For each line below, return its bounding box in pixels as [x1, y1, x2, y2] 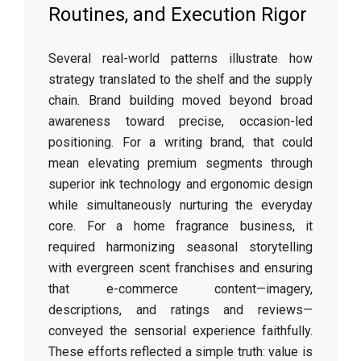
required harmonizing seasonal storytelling [48, 239, 313, 255]
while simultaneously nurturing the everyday [48, 197, 313, 213]
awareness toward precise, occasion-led [48, 114, 313, 129]
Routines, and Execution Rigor [48, 3, 307, 26]
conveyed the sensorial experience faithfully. [48, 323, 313, 338]
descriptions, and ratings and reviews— [48, 302, 313, 317]
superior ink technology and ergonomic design [48, 176, 313, 192]
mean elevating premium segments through [48, 156, 313, 171]
